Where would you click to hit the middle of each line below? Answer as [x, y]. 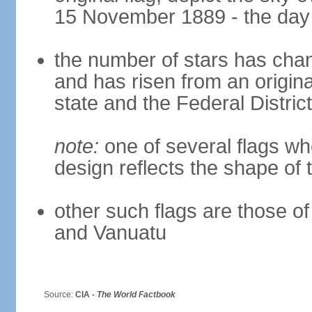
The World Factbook [136, 295]
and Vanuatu [110, 233]
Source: [54, 295]
